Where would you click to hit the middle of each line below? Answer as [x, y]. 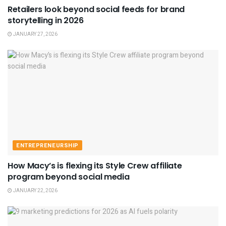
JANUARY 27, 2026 [35, 34]
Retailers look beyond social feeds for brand [96, 9]
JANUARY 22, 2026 [35, 190]
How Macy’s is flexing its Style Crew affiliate [95, 165]
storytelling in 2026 [46, 20]
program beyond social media [69, 177]
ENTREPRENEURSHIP [47, 145]
